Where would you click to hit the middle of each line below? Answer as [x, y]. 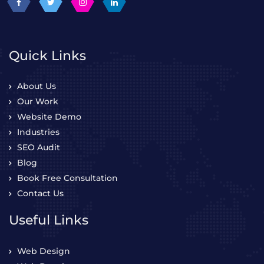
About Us [37, 58]
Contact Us [40, 165]
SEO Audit [39, 119]
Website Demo [49, 89]
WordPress [40, 253]
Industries [38, 104]
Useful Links [49, 192]
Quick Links [47, 27]
